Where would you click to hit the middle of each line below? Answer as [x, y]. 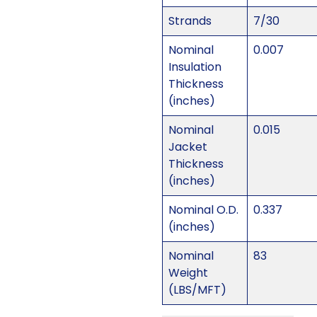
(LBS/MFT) [197, 290]
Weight [188, 273]
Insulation [195, 67]
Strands [190, 21]
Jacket [188, 147]
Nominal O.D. [203, 210]
